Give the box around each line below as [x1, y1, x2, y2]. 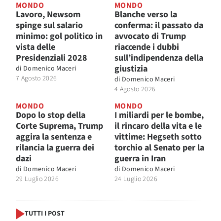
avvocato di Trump [114, 30, 186, 42]
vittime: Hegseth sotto [114, 130, 202, 143]
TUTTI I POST [25, 209, 65, 219]
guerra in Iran [114, 152, 166, 165]
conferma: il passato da [114, 19, 203, 32]
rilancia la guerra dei [16, 141, 94, 154]
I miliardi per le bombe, [114, 109, 204, 121]
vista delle [16, 40, 55, 53]
